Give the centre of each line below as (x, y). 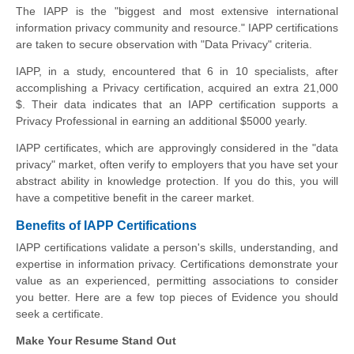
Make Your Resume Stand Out (96, 341)
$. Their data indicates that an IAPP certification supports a (177, 105)
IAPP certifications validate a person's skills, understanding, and (177, 248)
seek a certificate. (60, 314)
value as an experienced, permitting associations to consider (177, 281)
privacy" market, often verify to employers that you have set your (177, 165)
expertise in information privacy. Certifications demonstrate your (177, 264)
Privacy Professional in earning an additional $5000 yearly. (162, 121)
